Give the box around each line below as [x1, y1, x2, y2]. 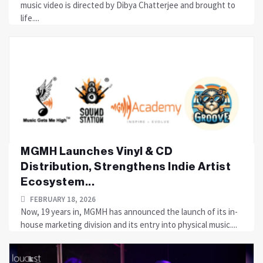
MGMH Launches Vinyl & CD [21, 146, 173, 157]
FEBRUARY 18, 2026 [28, 194, 96, 204]
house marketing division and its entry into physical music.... [21, 219, 237, 230]
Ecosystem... [21, 176, 95, 187]
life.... [21, 12, 39, 23]
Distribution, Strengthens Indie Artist [21, 161, 231, 172]
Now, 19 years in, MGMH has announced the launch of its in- [21, 206, 238, 217]
